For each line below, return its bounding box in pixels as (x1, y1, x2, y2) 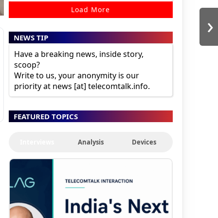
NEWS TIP (13, 33, 48, 43)
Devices (132, 138, 157, 147)
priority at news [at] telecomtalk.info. (14, 81, 150, 92)
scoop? (14, 59, 40, 71)
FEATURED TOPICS (13, 111, 78, 122)
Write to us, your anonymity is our (14, 70, 139, 81)
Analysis (77, 138, 104, 147)
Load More (71, 5, 110, 15)
